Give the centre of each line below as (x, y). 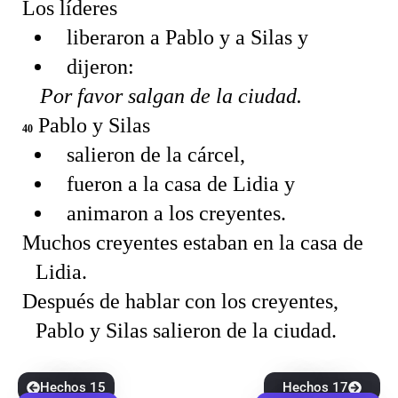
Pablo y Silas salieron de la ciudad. (186, 330)
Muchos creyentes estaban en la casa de (193, 242)
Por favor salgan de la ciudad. (171, 96)
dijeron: (100, 66)
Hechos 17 (315, 387)
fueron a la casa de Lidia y (181, 183)
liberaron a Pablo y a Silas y (187, 37)
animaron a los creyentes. (176, 213)
